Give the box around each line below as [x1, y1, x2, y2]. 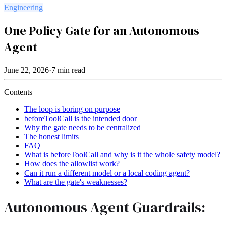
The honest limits [24, 132, 79, 141]
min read [55, 65, 85, 74]
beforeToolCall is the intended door [24, 114, 137, 123]
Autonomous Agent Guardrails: [4, 197, 205, 217]
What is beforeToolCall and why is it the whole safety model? [24, 150, 220, 159]
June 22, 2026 [4, 65, 49, 74]
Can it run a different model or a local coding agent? [24, 168, 190, 177]
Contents [4, 87, 32, 96]
